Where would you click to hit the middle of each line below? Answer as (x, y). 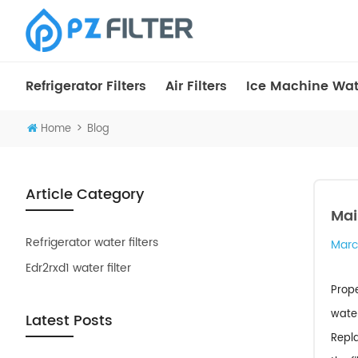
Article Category (85, 195)
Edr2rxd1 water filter (78, 268)
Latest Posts (69, 321)
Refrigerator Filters (86, 86)
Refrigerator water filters (92, 243)
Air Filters (196, 86)
